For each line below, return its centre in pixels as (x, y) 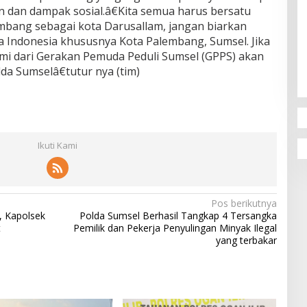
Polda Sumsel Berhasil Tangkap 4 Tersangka (178, 215)
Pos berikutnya (244, 203)
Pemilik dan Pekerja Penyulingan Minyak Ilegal (175, 228)
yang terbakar (246, 240)
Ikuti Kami (57, 145)
